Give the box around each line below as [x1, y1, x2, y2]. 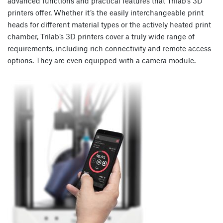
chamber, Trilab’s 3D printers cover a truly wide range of [7, 32, 195, 41]
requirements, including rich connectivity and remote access [7, 44, 211, 53]
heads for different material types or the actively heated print [7, 20, 211, 29]
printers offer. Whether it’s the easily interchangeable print [7, 8, 204, 17]
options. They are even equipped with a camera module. [7, 56, 196, 65]
